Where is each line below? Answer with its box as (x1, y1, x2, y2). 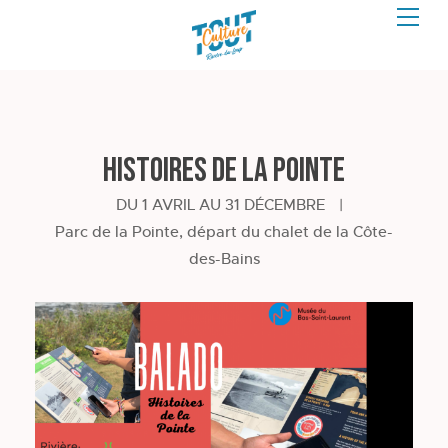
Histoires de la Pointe (103, 150, 345, 191)
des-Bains (188, 249, 260, 268)
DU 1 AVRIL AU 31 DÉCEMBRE (115, 195, 325, 214)
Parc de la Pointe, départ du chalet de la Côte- (55, 222, 393, 241)
